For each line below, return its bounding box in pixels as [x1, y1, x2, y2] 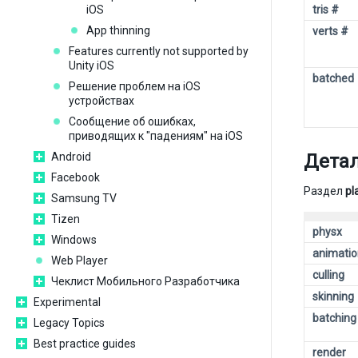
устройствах [69, 94, 134, 107]
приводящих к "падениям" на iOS [69, 129, 243, 142]
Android [51, 150, 91, 163]
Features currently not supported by [69, 45, 249, 58]
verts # [312, 25, 348, 38]
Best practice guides [34, 337, 136, 350]
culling [312, 268, 344, 281]
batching [312, 312, 356, 324]
